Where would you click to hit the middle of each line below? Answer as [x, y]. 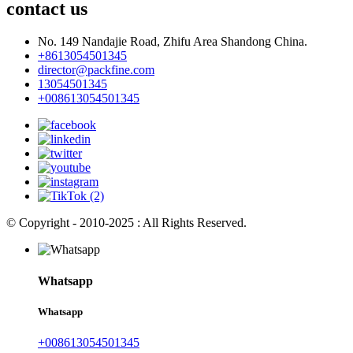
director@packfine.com [96, 70]
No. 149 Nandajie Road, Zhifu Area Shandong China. [173, 42]
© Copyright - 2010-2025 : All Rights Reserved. [126, 223]
